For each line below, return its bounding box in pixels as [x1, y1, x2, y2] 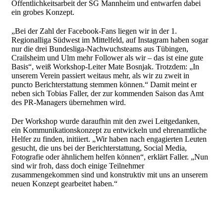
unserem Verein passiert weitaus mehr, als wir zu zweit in [11, 71, 189, 80]
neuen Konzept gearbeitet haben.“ [11, 179, 117, 188]
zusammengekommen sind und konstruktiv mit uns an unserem [11, 170, 208, 179]
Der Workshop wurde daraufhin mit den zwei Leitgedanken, [11, 117, 200, 126]
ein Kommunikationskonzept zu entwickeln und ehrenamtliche [11, 126, 207, 135]
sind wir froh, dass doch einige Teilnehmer [11, 162, 144, 170]
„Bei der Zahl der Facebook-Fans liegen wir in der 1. [11, 27, 177, 36]
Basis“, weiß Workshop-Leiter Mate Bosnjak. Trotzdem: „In [11, 62, 199, 71]
